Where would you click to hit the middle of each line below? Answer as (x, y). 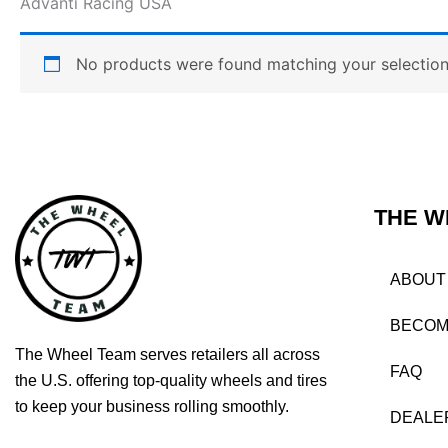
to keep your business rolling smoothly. (152, 407)
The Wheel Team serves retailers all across (167, 355)
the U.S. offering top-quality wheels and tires (171, 381)
